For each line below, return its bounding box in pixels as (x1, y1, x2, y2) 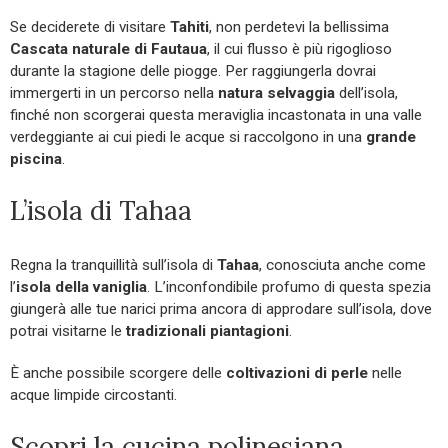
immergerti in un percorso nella (10, 84, 218, 103)
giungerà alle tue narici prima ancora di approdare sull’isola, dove (10, 300, 432, 319)
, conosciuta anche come (259, 256, 426, 275)
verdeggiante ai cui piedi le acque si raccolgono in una (10, 128, 366, 147)
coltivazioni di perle (226, 364, 368, 383)
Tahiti (170, 18, 209, 37)
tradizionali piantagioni (126, 322, 289, 341)
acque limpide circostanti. (10, 386, 177, 405)
